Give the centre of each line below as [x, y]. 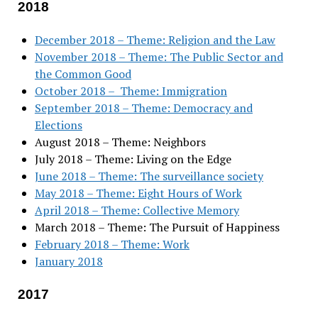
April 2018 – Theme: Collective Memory [137, 210]
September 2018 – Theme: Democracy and [143, 108]
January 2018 [68, 261]
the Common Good [83, 73]
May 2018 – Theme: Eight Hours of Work [138, 193]
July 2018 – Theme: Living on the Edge [133, 159]
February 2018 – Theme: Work [112, 244]
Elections [58, 125]
